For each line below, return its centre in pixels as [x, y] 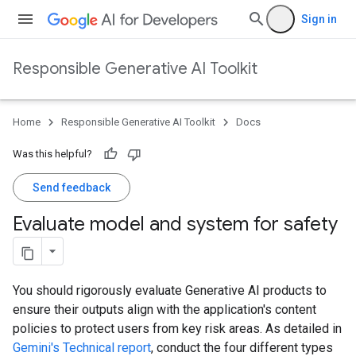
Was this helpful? [52, 154]
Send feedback [72, 188]
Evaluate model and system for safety [175, 224]
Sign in [319, 19]
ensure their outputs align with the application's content [164, 310]
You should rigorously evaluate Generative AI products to [170, 290]
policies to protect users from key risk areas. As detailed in [177, 329]
